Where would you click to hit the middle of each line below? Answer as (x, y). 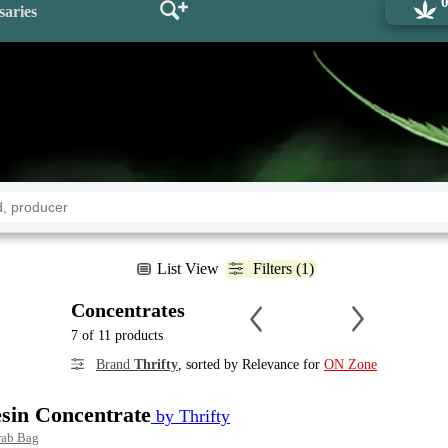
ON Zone (350, 364)
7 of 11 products (117, 335)
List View (187, 268)
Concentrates (128, 310)
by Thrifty (190, 416)
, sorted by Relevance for (251, 364)
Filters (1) (283, 268)
